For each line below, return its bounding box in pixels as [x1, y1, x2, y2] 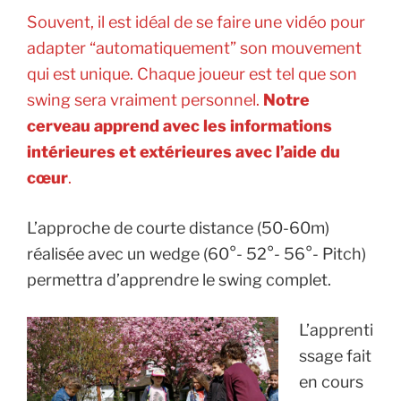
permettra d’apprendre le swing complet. [27, 270, 331, 290]
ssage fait [298, 346, 371, 366]
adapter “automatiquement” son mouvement [27, 38, 362, 58]
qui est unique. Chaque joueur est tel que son [27, 64, 357, 84]
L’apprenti [298, 320, 373, 340]
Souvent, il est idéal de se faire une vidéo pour [27, 13, 365, 32]
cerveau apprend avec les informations [27, 116, 332, 136]
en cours [298, 372, 363, 392]
